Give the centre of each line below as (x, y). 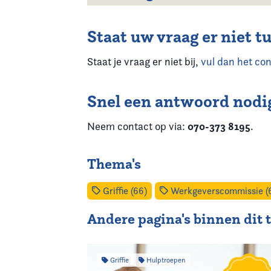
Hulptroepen (165, 260)
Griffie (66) (124, 191)
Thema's (114, 164)
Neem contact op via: (137, 126)
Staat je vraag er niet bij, (144, 61)
